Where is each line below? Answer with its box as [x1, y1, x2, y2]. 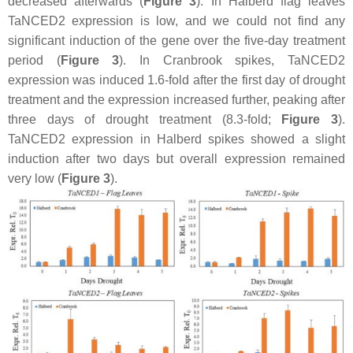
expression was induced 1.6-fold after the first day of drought [8, 72, 345, 87]
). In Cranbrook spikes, [119, 53, 288, 67]
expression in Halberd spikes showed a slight [65, 132, 345, 146]
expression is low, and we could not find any [65, 13, 345, 28]
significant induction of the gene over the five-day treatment [8, 33, 345, 47]
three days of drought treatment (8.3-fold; [8, 112, 282, 126]
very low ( [8, 171, 61, 185]
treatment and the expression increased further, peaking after [8, 92, 345, 106]
